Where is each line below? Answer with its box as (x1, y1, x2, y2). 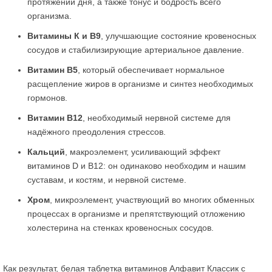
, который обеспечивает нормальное (78, 65, 225, 75)
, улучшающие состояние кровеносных (101, 31, 256, 41)
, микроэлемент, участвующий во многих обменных (50, 195, 254, 205)
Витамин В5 (27, 65, 78, 75)
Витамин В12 (27, 113, 83, 123)
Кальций (27, 147, 65, 157)
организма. (27, 11, 72, 21)
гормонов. (27, 93, 67, 103)
